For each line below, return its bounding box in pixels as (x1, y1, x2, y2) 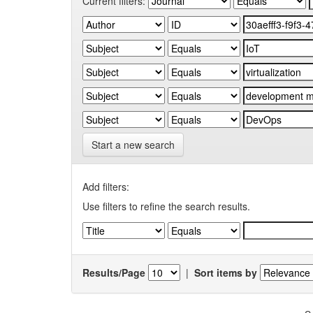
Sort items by (194, 265, 257, 279)
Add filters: (82, 180, 129, 194)
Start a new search (92, 138, 175, 152)
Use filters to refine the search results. (82, 199, 250, 213)
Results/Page (82, 265, 145, 279)
